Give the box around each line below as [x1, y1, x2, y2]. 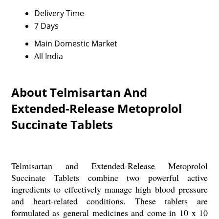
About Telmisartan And [11, 84, 147, 100]
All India [34, 51, 63, 62]
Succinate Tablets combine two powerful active [11, 172, 208, 183]
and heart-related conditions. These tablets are [11, 195, 208, 207]
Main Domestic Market [34, 38, 117, 49]
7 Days [34, 21, 59, 31]
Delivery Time [34, 8, 84, 19]
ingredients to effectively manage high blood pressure [11, 183, 208, 195]
